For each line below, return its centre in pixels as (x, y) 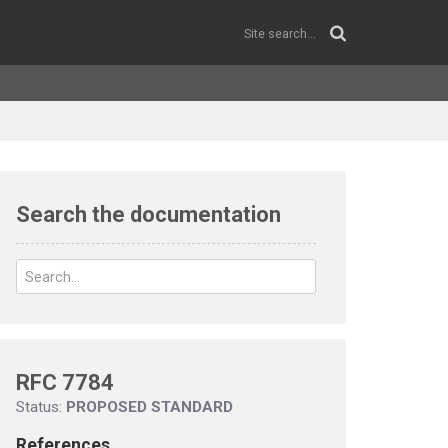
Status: (41, 407)
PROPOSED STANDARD (149, 407)
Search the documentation (148, 214)
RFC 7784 (65, 382)
